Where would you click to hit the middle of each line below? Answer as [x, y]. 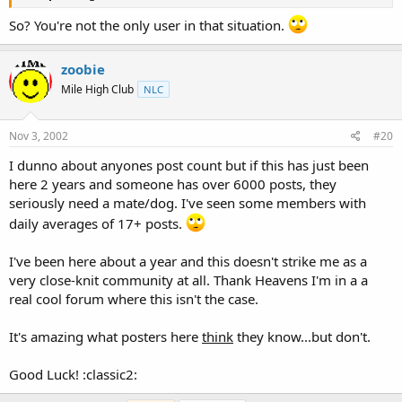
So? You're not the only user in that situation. [149, 25]
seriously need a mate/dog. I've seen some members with [188, 202]
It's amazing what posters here [105, 336]
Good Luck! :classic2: [73, 374]
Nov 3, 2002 [39, 135]
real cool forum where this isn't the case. [134, 298]
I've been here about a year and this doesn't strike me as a [188, 261]
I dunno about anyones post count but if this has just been [189, 165]
